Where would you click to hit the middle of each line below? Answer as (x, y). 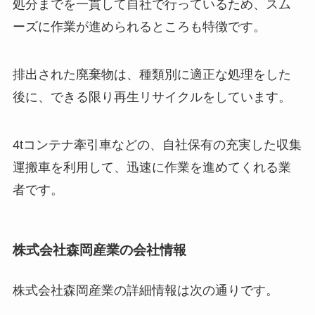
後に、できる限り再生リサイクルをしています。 (152, 97)
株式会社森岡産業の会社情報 (99, 250)
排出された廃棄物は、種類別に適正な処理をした (152, 75)
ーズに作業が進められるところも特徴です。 (139, 27)
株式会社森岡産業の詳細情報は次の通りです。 (145, 290)
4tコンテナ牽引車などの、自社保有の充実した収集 (157, 145)
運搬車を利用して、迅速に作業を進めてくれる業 (152, 168)
